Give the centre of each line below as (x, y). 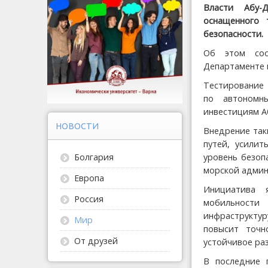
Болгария (94, 157)
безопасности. (233, 33)
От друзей (96, 241)
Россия (89, 199)
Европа (89, 178)
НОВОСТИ (77, 127)
